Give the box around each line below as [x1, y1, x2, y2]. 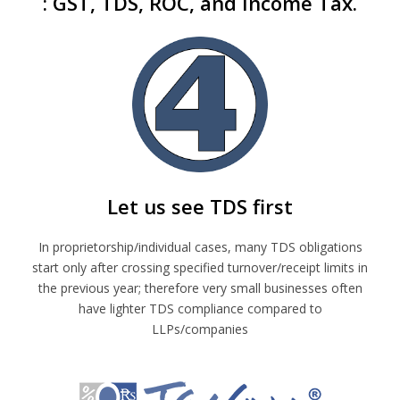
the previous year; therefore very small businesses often [37, 279, 362, 296]
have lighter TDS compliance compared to [78, 299, 322, 317]
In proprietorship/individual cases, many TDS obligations [37, 237, 362, 255]
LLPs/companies [152, 320, 248, 337]
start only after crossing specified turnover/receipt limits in [32, 258, 368, 276]
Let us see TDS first [107, 192, 293, 220]
